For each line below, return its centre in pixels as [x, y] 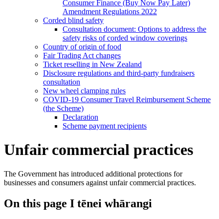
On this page [35, 203]
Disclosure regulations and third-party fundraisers [119, 73]
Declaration [80, 117]
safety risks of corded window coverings [125, 38]
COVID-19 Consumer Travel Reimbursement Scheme [127, 99]
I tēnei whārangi [111, 203]
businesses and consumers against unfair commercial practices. [100, 182]
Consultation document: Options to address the [134, 29]
